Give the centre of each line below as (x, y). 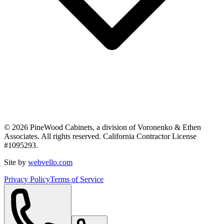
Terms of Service (77, 179)
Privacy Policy (27, 179)
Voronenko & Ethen (169, 127)
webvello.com (50, 162)
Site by (15, 162)
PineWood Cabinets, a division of (83, 127)
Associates (21, 136)
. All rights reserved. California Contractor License (117, 136)
